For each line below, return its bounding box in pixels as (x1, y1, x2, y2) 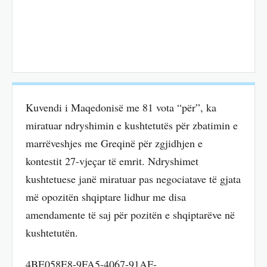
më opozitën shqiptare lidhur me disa (26, 190, 186, 204)
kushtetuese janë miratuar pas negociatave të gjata (26, 172, 241, 187)
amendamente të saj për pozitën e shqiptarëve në (26, 207, 235, 222)
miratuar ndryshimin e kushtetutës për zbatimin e (26, 118, 238, 133)
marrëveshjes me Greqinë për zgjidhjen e (26, 136, 203, 151)
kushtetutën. (26, 225, 78, 240)
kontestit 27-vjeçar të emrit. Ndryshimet (26, 154, 198, 169)
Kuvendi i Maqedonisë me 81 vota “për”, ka (26, 100, 216, 115)
